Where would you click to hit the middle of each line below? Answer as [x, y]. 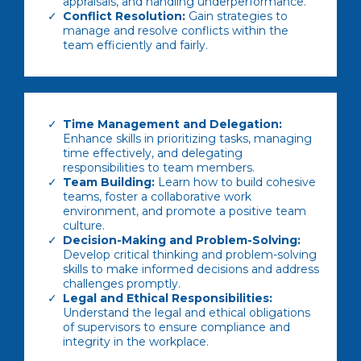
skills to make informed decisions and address [191, 269]
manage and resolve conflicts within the [176, 31]
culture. [84, 226]
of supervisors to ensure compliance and [176, 327]
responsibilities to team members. [159, 168]
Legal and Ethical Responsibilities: [168, 298]
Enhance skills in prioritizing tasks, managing [187, 139]
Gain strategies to [237, 16]
